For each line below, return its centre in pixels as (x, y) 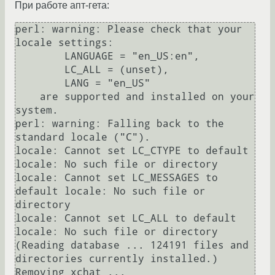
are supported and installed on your (28, 97)
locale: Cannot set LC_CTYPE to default (132, 151)
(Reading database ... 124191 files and (132, 246)
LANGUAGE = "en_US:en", (40, 56)
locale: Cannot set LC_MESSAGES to (117, 178)
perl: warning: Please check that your (129, 29)
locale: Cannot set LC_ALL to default (126, 219)
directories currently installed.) (117, 259)
